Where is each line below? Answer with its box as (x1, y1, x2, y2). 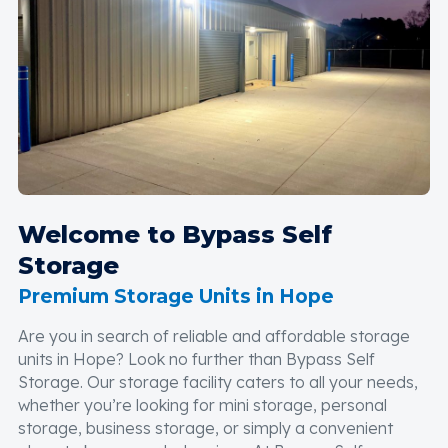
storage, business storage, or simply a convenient (18, 418, 393, 439)
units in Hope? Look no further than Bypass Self (18, 349, 375, 370)
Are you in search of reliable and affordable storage (18, 326, 410, 347)
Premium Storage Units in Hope (18, 285, 334, 309)
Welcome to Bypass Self (18, 220, 332, 250)
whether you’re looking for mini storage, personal (18, 395, 387, 416)
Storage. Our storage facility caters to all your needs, (18, 372, 418, 393)
